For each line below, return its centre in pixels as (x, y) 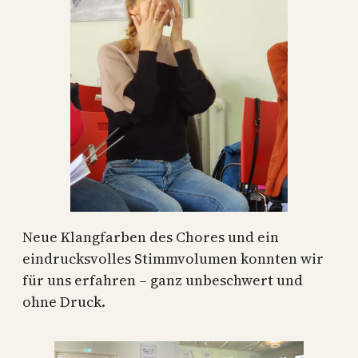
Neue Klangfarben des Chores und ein (151, 237)
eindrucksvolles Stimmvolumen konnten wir (173, 258)
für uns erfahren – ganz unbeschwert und (163, 280)
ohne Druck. (64, 301)
